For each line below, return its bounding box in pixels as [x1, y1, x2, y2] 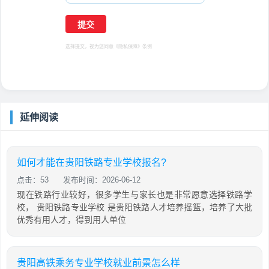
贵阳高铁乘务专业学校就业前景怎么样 [17, 258, 180, 268]
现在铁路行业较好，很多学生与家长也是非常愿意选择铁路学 [17, 190, 252, 199]
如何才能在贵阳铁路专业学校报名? [17, 157, 166, 168]
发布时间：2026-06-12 [63, 175, 141, 184]
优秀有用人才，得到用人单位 [17, 215, 126, 225]
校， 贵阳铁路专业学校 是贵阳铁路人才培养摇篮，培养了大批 [17, 202, 252, 212]
